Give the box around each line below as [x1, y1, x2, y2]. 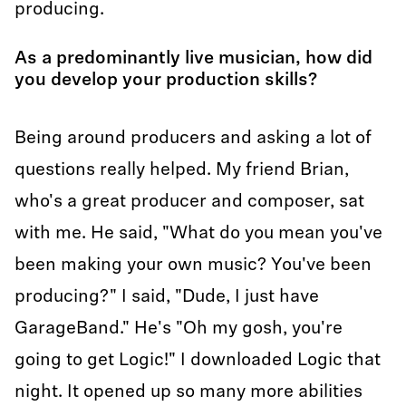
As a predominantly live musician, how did [14, 50, 372, 68]
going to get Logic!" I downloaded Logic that [14, 352, 381, 370]
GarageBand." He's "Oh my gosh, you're [14, 320, 343, 338]
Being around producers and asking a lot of [14, 130, 372, 148]
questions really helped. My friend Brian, [14, 161, 349, 179]
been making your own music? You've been [14, 256, 372, 275]
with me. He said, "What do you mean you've [14, 225, 382, 243]
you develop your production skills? [14, 72, 317, 90]
